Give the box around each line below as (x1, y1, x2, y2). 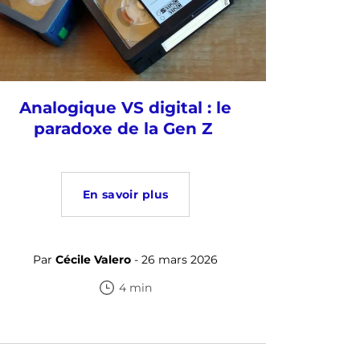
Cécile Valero (55, 252, 131, 268)
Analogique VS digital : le (19, 98, 231, 118)
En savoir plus (82, 187, 169, 202)
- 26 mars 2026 (131, 252, 218, 268)
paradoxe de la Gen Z (34, 119, 217, 139)
